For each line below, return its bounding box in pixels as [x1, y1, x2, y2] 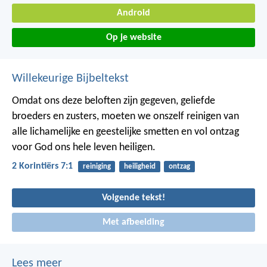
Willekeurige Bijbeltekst [12, 73, 129, 85]
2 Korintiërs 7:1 [12, 162, 73, 172]
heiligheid [123, 163, 156, 171]
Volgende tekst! [102, 193, 165, 203]
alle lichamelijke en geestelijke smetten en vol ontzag [12, 126, 239, 138]
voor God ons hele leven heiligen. [12, 142, 156, 154]
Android [117, 8, 150, 18]
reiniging [82, 163, 111, 171]
